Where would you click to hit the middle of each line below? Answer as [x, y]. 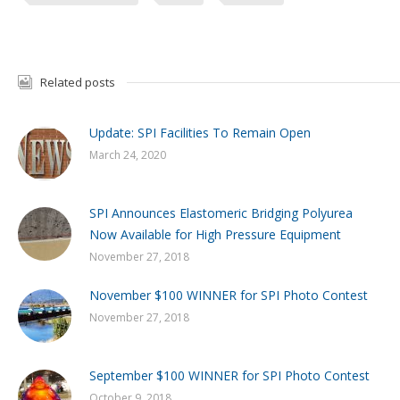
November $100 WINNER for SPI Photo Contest [229, 295]
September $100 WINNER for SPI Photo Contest [229, 375]
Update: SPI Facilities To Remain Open [200, 133]
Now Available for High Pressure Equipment [215, 234]
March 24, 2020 [128, 155]
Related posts [78, 82]
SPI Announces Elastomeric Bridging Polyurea [221, 213]
